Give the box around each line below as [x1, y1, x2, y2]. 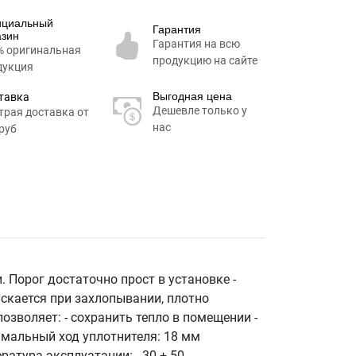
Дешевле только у [152, 103, 247, 117]
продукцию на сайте [152, 54, 257, 67]
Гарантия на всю [152, 37, 240, 50]
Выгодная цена [152, 89, 232, 103]
